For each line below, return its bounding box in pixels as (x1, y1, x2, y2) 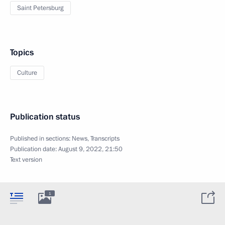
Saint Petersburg (17, 3, 64, 13)
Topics (10, 46, 34, 58)
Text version (10, 155, 42, 164)
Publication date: (10, 144, 58, 154)
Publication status (10, 110, 80, 123)
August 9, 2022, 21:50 (58, 144, 123, 154)
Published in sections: (10, 134, 72, 143)
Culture (17, 68, 37, 77)
